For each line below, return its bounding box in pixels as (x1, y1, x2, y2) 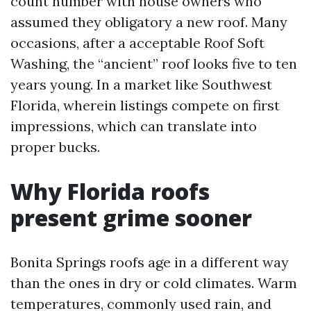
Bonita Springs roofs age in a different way (10, 253, 289, 271)
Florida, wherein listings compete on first (10, 96, 280, 114)
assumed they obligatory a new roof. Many (10, 13, 287, 31)
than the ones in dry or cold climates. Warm (10, 274, 297, 292)
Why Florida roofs (10, 176, 210, 206)
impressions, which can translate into (10, 117, 257, 135)
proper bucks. (10, 138, 100, 155)
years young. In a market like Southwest (10, 76, 272, 93)
